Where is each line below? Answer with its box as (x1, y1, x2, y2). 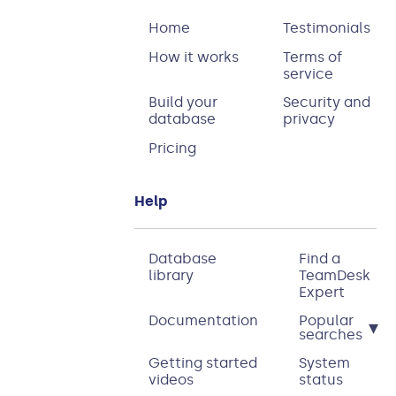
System (298, 354, 350, 371)
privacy (282, 110, 335, 128)
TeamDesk (298, 266, 370, 284)
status (298, 370, 343, 388)
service (282, 65, 333, 82)
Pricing (148, 140, 196, 157)
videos (148, 370, 194, 388)
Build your (148, 94, 217, 111)
